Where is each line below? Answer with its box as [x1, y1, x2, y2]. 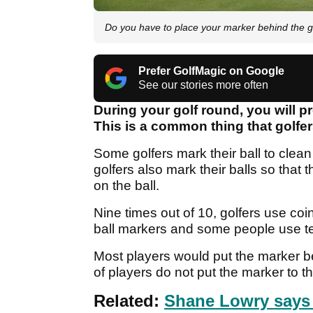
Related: [94, 291, 164, 311]
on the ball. [94, 178, 159, 194]
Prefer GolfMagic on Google [138, 65, 284, 78]
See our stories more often [138, 79, 268, 92]
